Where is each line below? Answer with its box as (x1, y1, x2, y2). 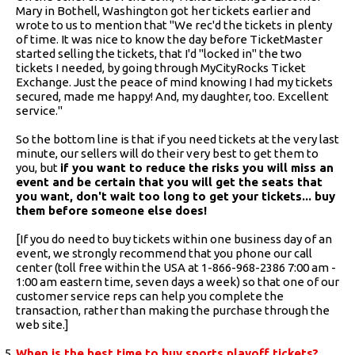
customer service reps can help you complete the (16, 288, 284, 303)
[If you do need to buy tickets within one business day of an (16, 231, 332, 246)
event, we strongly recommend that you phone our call (16, 246, 312, 260)
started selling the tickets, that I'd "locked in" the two (16, 46, 302, 60)
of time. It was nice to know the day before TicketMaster (16, 32, 323, 46)
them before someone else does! (16, 203, 207, 217)
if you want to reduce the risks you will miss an (60, 160, 334, 174)
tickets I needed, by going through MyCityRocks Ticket (16, 60, 306, 74)
